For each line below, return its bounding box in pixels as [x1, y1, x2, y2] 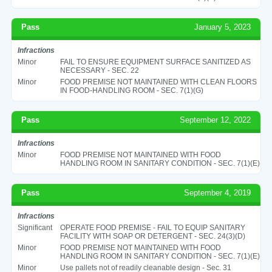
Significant [17, 223, 52, 232]
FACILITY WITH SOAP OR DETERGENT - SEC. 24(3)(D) [59, 231, 245, 240]
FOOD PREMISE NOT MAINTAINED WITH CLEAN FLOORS [59, 77, 257, 86]
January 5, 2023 [194, 22, 251, 32]
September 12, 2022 [180, 115, 251, 124]
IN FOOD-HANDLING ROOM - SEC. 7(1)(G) [59, 86, 203, 95]
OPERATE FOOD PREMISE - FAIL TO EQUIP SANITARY [59, 223, 245, 232]
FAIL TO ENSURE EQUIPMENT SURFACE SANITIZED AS [59, 57, 251, 66]
